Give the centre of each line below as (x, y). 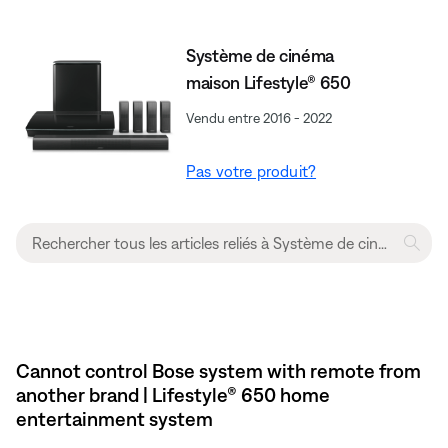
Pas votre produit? (251, 170)
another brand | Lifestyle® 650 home (173, 394)
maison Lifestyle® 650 (268, 82)
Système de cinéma (260, 55)
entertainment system (114, 418)
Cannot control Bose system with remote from (218, 370)
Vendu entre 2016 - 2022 (259, 117)
